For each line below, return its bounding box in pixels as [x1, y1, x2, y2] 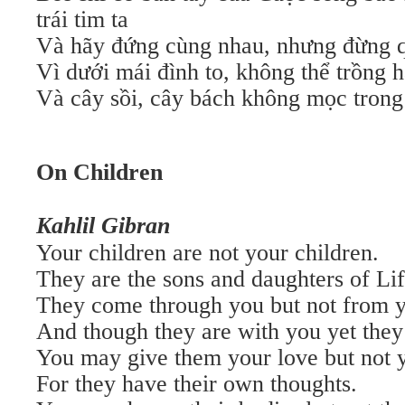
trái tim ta [36, 6, 128, 33]
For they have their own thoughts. [36, 371, 357, 397]
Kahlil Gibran [36, 212, 170, 239]
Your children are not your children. [36, 240, 379, 266]
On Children [36, 159, 163, 185]
